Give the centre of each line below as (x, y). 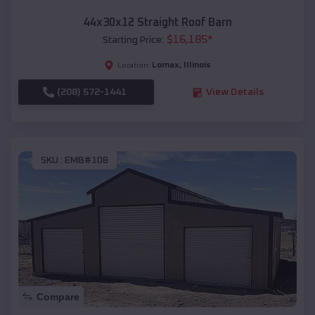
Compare (58, 297)
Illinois (197, 66)
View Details (234, 92)
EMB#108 (86, 160)
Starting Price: (133, 40)
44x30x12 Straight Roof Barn (157, 23)
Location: (134, 66)
